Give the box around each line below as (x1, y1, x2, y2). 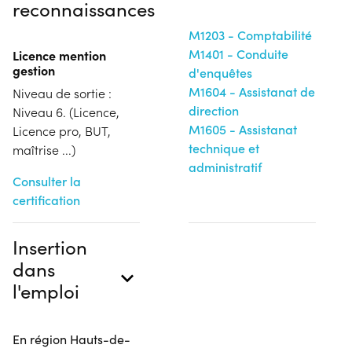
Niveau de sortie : (13, 84, 112, 101)
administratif (189, 158, 262, 175)
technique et (189, 139, 259, 156)
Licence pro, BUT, (13, 122, 111, 139)
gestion (13, 60, 55, 79)
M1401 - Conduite (189, 45, 288, 62)
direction (189, 101, 239, 119)
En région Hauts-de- (13, 330, 130, 347)
